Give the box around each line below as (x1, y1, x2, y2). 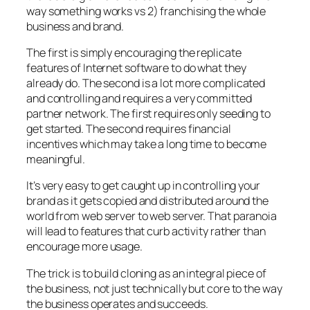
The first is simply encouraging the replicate (26, 45, 241, 61)
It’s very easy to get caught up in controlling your (26, 178, 260, 194)
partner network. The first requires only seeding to (26, 106, 271, 122)
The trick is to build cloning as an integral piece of (26, 265, 266, 281)
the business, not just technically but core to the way (26, 280, 282, 296)
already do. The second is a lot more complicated (26, 75, 266, 91)
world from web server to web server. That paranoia (26, 208, 277, 224)
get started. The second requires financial (26, 121, 231, 137)
